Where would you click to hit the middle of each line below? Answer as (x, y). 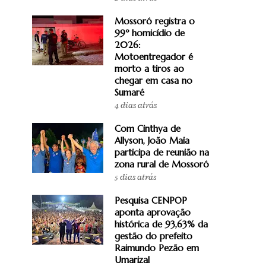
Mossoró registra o (155, 21)
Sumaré (129, 92)
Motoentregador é (154, 56)
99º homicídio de (150, 33)
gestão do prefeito (153, 236)
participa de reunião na (162, 152)
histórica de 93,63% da (161, 224)
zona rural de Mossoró (162, 164)
